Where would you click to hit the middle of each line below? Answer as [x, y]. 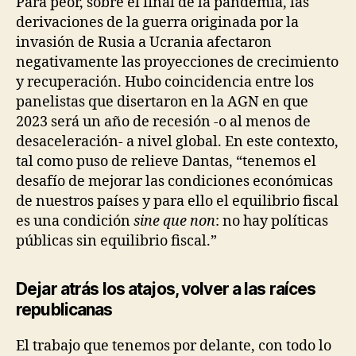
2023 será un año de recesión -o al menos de [163, 122]
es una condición [75, 221]
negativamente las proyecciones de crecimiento [177, 62]
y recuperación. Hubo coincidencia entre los [165, 82]
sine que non [174, 221]
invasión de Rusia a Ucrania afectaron [144, 42]
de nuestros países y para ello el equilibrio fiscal [177, 201]
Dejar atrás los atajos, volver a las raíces [166, 288]
